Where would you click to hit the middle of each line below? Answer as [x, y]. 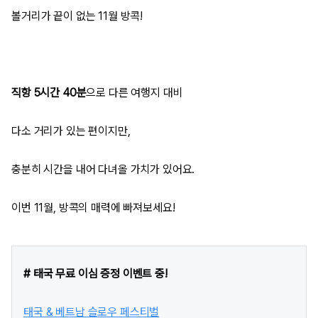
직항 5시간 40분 [49, 92]
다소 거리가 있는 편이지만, [71, 131]
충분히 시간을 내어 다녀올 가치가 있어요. [103, 169]
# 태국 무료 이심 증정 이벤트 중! [95, 274]
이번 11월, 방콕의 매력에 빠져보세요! [93, 207]
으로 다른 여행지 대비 [135, 92]
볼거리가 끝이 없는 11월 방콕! [77, 16]
